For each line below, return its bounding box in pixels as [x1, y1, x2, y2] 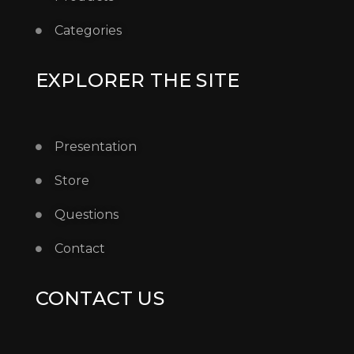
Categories [54, 23, 122, 39]
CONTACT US [35, 287, 164, 311]
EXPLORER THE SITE [35, 69, 240, 92]
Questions [54, 207, 119, 223]
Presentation [54, 139, 137, 155]
